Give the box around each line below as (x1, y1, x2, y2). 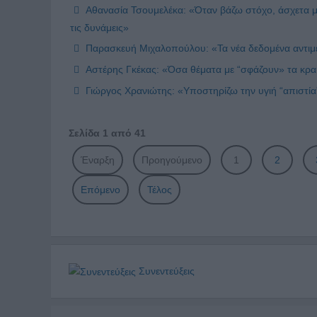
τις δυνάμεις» (70, 21, 129, 33)
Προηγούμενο (142, 154, 202, 166)
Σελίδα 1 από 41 (69, 127, 146, 139)
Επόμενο (81, 183, 120, 195)
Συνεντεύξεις (136, 265, 195, 277)
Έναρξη (81, 154, 115, 166)
